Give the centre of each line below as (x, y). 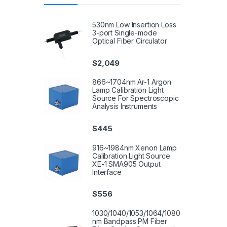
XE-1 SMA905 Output (126, 164)
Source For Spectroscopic (136, 98)
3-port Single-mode (125, 33)
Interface (107, 172)
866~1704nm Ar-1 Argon (132, 82)
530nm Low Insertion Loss (134, 25)
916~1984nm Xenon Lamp (135, 147)
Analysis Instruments (125, 106)
